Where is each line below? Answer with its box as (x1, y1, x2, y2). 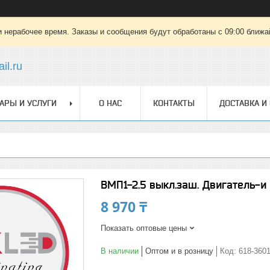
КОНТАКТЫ (153, 98, 195, 108)
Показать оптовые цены (101, 224, 187, 233)
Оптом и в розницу (145, 246, 213, 256)
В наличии (101, 246, 139, 256)
